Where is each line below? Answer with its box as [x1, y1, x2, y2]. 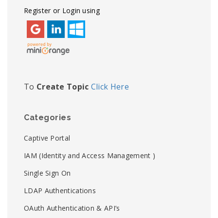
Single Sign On [24, 168, 71, 178]
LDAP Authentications [24, 186, 96, 195]
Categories [24, 113, 71, 122]
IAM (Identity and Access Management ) [24, 151, 156, 160]
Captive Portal [24, 133, 71, 143]
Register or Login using [24, 6, 100, 15]
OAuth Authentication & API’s [24, 203, 120, 213]
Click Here [91, 81, 129, 92]
